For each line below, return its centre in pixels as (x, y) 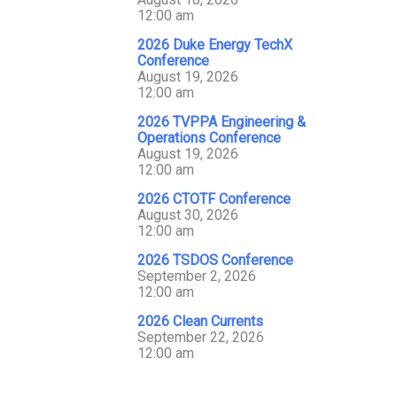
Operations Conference (209, 138)
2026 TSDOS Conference (215, 260)
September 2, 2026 (197, 276)
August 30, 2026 (188, 215)
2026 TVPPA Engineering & (222, 122)
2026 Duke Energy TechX (215, 45)
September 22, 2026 (201, 337)
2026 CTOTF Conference (214, 199)
